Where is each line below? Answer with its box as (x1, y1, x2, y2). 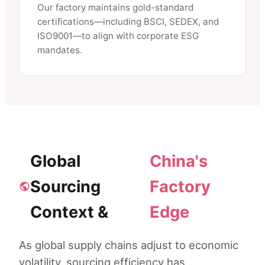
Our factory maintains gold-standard (37, 2, 193, 14)
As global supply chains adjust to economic (19, 238, 238, 251)
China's (150, 151, 208, 171)
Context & (30, 202, 108, 222)
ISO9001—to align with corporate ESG (37, 30, 199, 42)
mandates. (37, 44, 82, 56)
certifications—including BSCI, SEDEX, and (37, 16, 219, 28)
